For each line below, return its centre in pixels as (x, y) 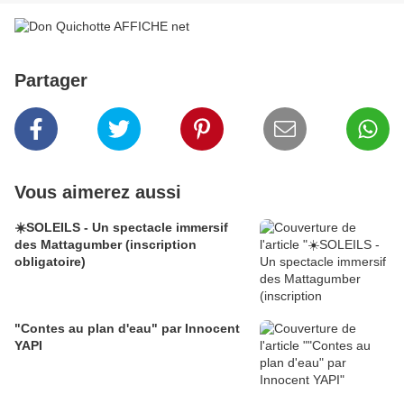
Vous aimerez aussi (98, 193)
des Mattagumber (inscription (106, 245)
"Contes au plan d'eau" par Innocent (127, 329)
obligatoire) (50, 262)
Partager (51, 81)
